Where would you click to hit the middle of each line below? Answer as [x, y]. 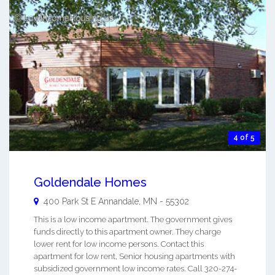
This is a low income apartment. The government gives [133, 219]
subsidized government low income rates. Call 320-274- [135, 268]
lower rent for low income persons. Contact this [119, 244]
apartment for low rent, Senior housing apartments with [134, 256]
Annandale [118, 201]
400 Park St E [70, 201]
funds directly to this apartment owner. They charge [127, 231]
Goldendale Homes [90, 182]
